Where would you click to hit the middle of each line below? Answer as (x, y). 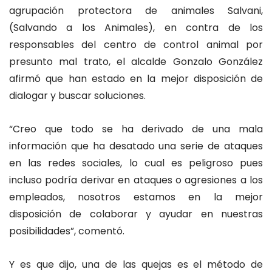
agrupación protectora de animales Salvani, (136, 11)
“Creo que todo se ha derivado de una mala (136, 129)
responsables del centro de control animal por (136, 45)
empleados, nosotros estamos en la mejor (136, 197)
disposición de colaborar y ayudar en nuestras (136, 214)
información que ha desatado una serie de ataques (136, 146)
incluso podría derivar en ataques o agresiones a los (136, 180)
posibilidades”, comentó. (67, 231)
